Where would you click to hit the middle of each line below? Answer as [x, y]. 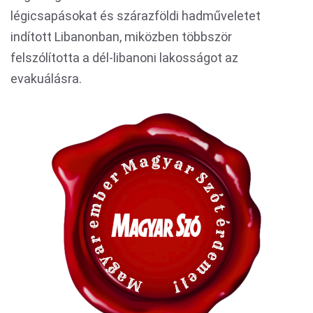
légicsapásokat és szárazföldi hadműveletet [136, 16]
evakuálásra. [46, 79]
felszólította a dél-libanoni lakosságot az [124, 58]
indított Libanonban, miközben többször [121, 37]
